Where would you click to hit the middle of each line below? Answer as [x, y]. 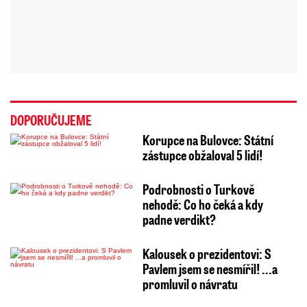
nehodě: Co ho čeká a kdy [202, 205]
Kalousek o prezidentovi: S [207, 254]
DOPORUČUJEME [51, 120]
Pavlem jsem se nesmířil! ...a [210, 269]
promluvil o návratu [190, 284]
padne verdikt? [179, 220]
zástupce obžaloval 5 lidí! [202, 155]
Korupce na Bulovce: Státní [208, 140]
